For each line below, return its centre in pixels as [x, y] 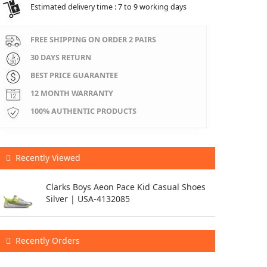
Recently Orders [46, 240]
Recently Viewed [47, 158]
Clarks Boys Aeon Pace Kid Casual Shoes [126, 187]
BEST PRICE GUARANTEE [74, 75]
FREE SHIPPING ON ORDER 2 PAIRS [93, 40]
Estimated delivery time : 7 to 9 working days [108, 7]
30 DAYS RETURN [61, 58]
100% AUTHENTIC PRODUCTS [83, 111]
